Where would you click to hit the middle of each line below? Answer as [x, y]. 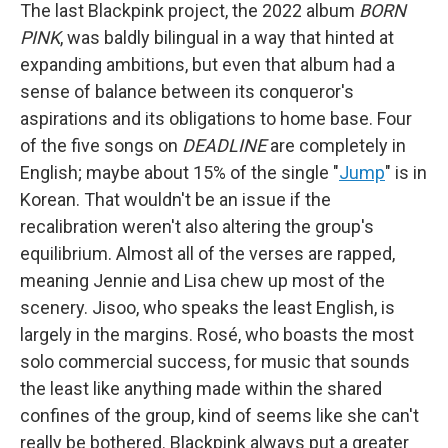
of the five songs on [101, 146]
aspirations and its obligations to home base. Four [216, 119]
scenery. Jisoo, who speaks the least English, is [207, 308]
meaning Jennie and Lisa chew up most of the [202, 281]
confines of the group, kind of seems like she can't [219, 416]
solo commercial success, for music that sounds [215, 362]
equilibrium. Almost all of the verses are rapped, [207, 254]
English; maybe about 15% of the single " [179, 173]
